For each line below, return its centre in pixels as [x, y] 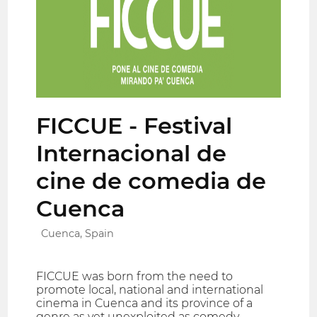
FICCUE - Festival [134, 125]
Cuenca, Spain [78, 234]
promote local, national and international [150, 290]
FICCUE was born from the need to [135, 277]
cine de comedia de [151, 180]
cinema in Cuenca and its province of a [145, 304]
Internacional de [132, 153]
